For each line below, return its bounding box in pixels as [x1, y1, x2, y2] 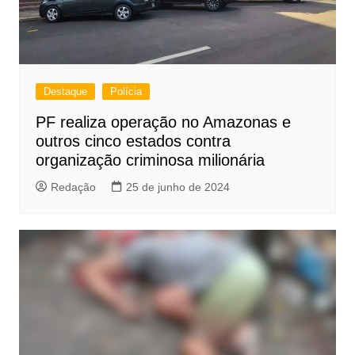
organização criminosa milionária [35, 151, 265, 170]
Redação [50, 181, 96, 194]
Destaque [43, 86, 87, 98]
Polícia [109, 86, 142, 98]
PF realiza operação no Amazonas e [35, 113, 291, 132]
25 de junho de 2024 [125, 181, 230, 194]
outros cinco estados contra [35, 132, 231, 151]
